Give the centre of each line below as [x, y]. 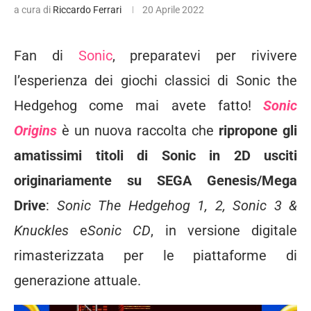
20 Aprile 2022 [173, 10]
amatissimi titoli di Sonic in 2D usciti [155, 156]
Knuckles [41, 231]
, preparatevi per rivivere [205, 56]
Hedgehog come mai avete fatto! [138, 106]
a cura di [33, 10]
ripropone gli [258, 131]
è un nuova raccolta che [138, 131]
